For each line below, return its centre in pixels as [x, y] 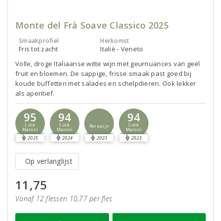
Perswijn [99, 126]
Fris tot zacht [38, 49]
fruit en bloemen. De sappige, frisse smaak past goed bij [103, 74]
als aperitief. [35, 93]
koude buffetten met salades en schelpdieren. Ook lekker [106, 83]
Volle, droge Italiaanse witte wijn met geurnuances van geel [108, 64]
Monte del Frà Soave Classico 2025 [92, 25]
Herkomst [115, 41]
